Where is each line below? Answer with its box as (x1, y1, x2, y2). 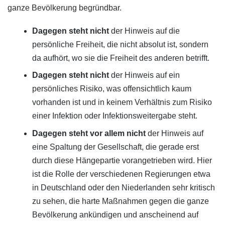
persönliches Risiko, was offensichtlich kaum (32, 84, 191, 93)
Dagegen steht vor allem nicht (32, 129, 146, 138)
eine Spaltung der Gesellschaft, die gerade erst (32, 142, 199, 151)
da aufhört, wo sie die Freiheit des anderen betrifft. (32, 53, 209, 62)
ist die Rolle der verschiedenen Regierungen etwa (32, 169, 210, 178)
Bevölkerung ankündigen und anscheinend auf (32, 210, 198, 219)
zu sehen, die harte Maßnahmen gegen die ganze (32, 196, 209, 205)
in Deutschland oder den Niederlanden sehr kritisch (32, 183, 215, 192)
